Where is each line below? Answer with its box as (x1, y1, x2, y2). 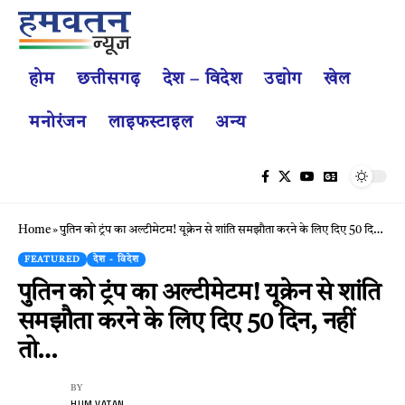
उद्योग (263, 71, 303, 89)
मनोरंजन (29, 114, 87, 132)
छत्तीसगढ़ (76, 71, 141, 89)
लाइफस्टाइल (108, 114, 193, 132)
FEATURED (24, 254, 80, 264)
